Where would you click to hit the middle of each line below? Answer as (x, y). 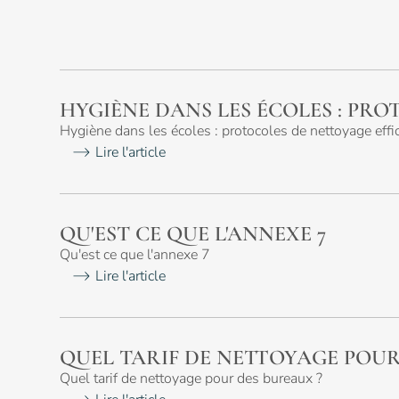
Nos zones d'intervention (134, 297)
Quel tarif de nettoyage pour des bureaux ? (191, 378)
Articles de (70, 114)
